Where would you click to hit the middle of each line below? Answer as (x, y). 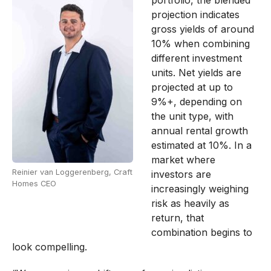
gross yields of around (202, 29)
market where (183, 159)
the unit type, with (192, 116)
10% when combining (200, 43)
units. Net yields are (196, 72)
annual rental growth (199, 130)
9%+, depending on (196, 101)
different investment (196, 58)
